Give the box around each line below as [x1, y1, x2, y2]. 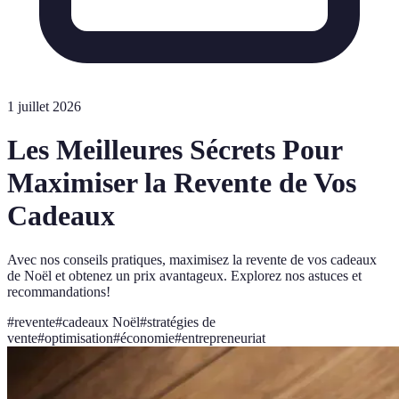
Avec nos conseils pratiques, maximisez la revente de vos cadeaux [7, 251, 377, 267]
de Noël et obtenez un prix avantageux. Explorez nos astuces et [7, 267, 362, 283]
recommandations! [7, 283, 110, 299]
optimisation [45, 330, 113, 346]
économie [120, 330, 175, 346]
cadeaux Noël [62, 313, 140, 330]
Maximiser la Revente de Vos [7, 167, 356, 199]
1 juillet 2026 [7, 99, 81, 114]
